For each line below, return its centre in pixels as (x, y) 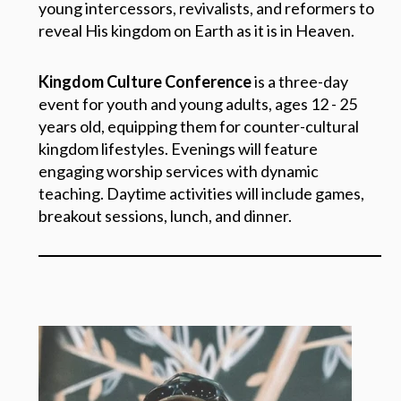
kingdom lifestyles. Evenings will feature (178, 148)
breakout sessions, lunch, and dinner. (165, 215)
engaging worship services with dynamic (178, 171)
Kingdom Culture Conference (145, 81)
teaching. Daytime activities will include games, (201, 193)
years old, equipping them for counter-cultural (198, 126)
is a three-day (299, 81)
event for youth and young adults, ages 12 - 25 (197, 103)
